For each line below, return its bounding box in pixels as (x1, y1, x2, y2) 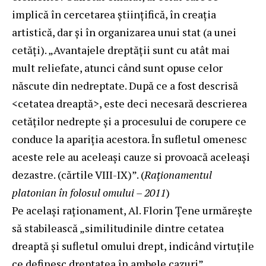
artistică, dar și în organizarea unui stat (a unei (12, 24, 236, 39)
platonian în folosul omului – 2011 (12, 185, 166, 199)
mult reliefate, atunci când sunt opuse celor (12, 60, 223, 75)
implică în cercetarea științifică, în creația (12, 7, 216, 21)
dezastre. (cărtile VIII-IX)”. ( (12, 167, 144, 182)
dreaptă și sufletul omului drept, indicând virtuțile (12, 238, 254, 253)
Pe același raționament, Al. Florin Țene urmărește (12, 202, 252, 217)
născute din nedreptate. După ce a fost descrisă (12, 78, 238, 93)
